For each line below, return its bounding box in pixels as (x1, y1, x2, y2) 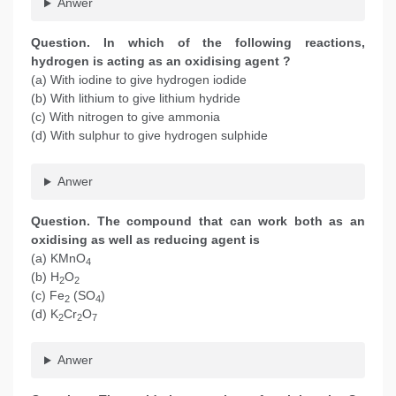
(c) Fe (31, 288, 65, 303)
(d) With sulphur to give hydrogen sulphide (31, 128, 278, 143)
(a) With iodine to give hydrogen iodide (31, 72, 247, 88)
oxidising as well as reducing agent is (31, 232, 260, 247)
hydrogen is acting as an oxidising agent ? (31, 54, 291, 69)
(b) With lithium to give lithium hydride (31, 91, 240, 106)
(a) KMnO (31, 251, 86, 266)
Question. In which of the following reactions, (31, 35, 365, 50)
